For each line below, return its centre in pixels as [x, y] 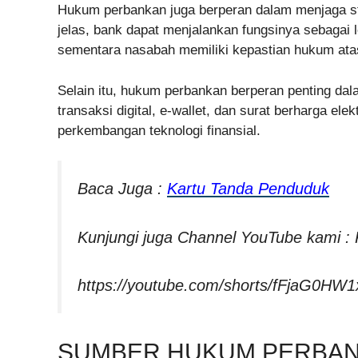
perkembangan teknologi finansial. [159, 130]
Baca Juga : [122, 189]
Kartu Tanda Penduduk [248, 189]
